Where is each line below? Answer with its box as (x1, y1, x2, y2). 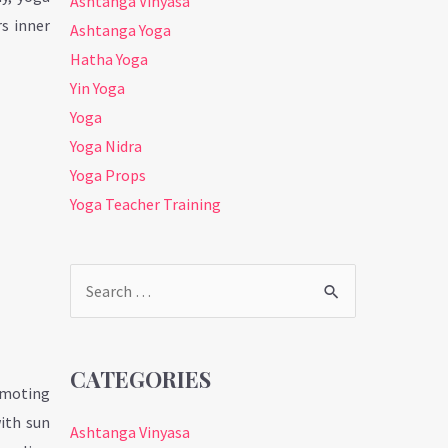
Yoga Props (70, 164, 147, 185)
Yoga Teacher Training (70, 193, 222, 214)
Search (69, 283, 116, 304)
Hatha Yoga (70, 48, 149, 69)
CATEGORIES (70, 363, 212, 394)
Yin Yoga (70, 77, 126, 98)
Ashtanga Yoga (70, 19, 172, 40)
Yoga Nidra (70, 135, 143, 156)
